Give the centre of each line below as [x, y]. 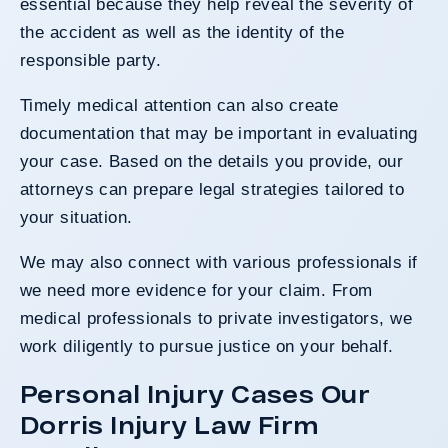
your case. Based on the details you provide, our [212, 161]
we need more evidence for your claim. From [196, 290]
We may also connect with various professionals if [219, 262]
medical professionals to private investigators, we [216, 318]
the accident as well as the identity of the [182, 32]
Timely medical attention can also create [179, 105]
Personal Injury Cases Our [195, 393]
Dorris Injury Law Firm [169, 424]
